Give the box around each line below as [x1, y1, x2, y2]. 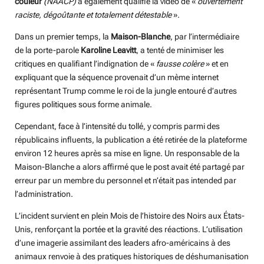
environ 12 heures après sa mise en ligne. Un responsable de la [15, 148, 240, 158]
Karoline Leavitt [81, 45, 136, 55]
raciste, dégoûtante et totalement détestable [15, 9, 171, 19]
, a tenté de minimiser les [136, 45, 224, 55]
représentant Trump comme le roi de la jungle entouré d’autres [15, 85, 237, 95]
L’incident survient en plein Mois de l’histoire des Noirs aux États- [15, 210, 245, 220]
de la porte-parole [15, 45, 81, 55]
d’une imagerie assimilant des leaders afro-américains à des [15, 237, 230, 247]
